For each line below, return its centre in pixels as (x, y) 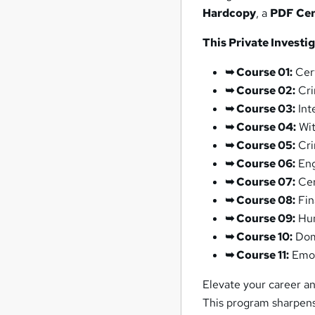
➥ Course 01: (259, 72)
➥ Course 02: (261, 91)
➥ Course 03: (261, 109)
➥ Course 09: (261, 219)
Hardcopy (230, 13)
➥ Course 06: (261, 164)
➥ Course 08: (261, 200)
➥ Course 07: (261, 182)
